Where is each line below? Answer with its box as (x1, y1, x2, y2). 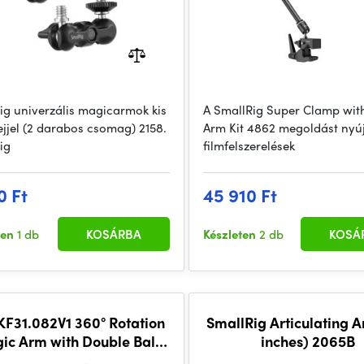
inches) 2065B (260, 331, 355, 351)
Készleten (203, 225, 260, 243)
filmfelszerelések (203, 136, 296, 154)
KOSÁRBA (86, 225, 142, 243)
